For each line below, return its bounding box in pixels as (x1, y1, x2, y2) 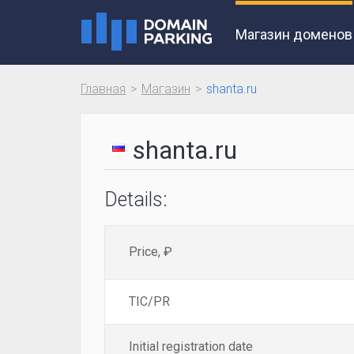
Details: (104, 188, 168, 211)
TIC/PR (129, 294, 170, 309)
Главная (81, 81, 126, 96)
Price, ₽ (129, 244, 172, 259)
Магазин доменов (235, 26, 352, 43)
